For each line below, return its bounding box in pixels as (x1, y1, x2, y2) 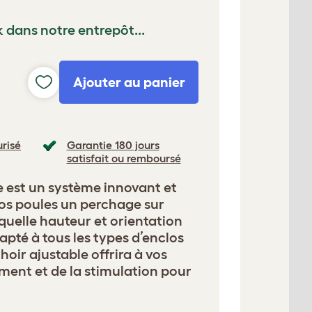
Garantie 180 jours (66, 139, 159, 151)
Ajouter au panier (72, 75, 185, 90)
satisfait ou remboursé (66, 152, 181, 164)
